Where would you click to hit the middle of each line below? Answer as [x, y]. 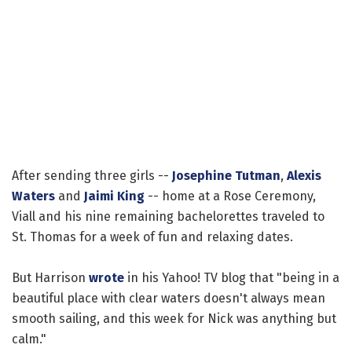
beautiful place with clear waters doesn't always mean [169, 299]
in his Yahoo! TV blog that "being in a [232, 278]
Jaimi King [114, 196]
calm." [29, 339]
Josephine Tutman [226, 176]
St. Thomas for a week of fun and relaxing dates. [152, 237]
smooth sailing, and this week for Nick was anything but [174, 319]
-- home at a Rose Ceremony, [230, 196]
